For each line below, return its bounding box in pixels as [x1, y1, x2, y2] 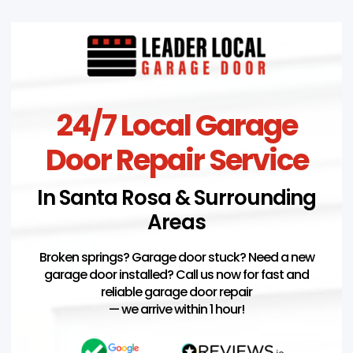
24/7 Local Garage [56, 104, 297, 146]
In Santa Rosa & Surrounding [37, 183, 316, 212]
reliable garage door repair [101, 282, 252, 301]
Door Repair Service [45, 139, 308, 180]
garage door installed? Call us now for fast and [44, 265, 309, 284]
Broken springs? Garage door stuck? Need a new [39, 247, 314, 266]
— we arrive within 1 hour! [109, 299, 244, 318]
